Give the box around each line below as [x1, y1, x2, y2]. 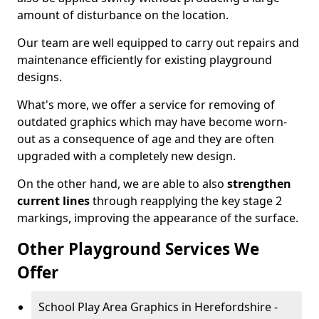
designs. [17, 69, 62, 85]
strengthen [227, 176, 291, 192]
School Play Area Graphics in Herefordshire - [38, 299, 278, 315]
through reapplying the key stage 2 [90, 193, 282, 209]
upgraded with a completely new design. [17, 148, 236, 164]
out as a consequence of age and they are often [17, 131, 274, 147]
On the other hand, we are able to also [17, 176, 227, 192]
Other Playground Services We [17, 238, 259, 260]
